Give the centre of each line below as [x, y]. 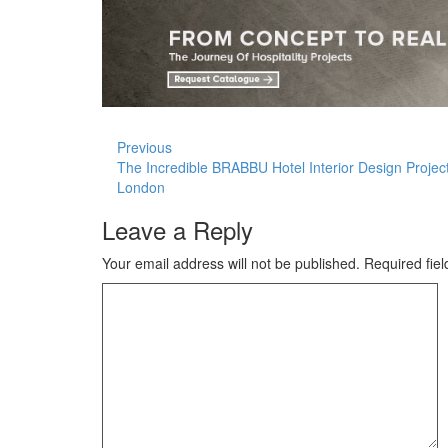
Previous [144, 146]
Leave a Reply [177, 229]
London [141, 186]
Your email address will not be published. [231, 262]
